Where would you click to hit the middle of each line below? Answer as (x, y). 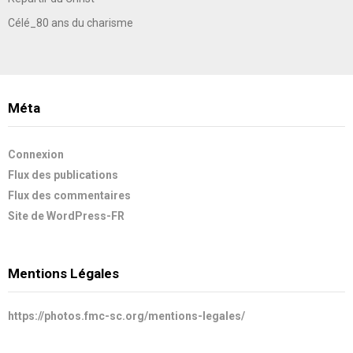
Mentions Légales (63, 273)
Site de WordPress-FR (66, 216)
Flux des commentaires (69, 195)
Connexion (36, 154)
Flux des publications (63, 175)
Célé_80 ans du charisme (71, 22)
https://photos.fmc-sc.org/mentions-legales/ (126, 316)
